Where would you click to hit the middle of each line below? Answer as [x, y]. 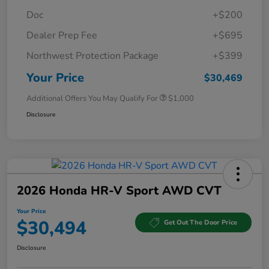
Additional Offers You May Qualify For [92, 98]
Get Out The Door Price [201, 223]
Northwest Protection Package [92, 56]
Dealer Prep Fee [62, 35]
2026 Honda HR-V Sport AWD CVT [119, 190]
